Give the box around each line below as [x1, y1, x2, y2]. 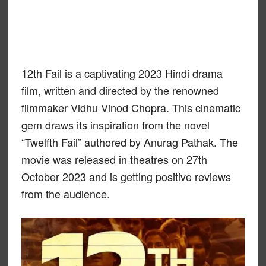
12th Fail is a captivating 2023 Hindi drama [21, 65, 223, 81]
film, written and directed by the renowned [21, 83, 219, 98]
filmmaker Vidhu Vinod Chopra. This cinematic [21, 100, 240, 115]
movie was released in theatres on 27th [21, 151, 207, 167]
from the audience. [21, 186, 110, 201]
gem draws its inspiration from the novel [21, 117, 210, 132]
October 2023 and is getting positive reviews [21, 169, 231, 184]
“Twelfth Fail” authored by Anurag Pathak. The [21, 134, 238, 150]
